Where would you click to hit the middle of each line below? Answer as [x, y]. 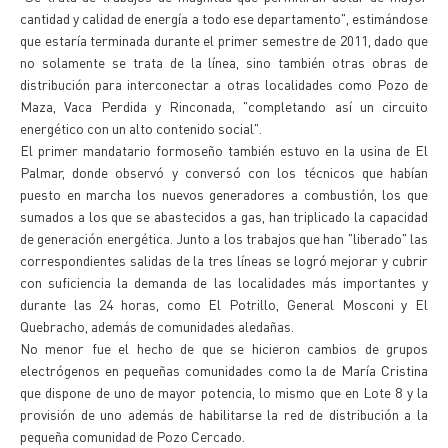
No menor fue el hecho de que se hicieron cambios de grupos [224, 348]
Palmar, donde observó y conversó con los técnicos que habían [224, 172]
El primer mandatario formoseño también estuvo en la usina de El [224, 150]
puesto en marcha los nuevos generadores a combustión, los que [224, 194]
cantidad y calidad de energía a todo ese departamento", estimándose [224, 18]
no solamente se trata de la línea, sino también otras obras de [224, 62]
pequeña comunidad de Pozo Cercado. [132, 436]
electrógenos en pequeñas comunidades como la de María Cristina [224, 370]
